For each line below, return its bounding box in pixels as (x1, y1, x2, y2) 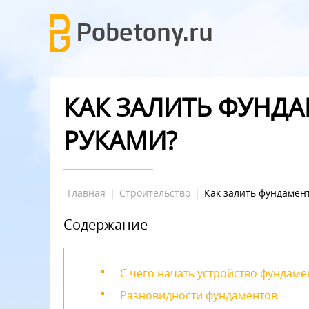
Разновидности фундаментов (120, 288, 277, 303)
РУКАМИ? (63, 123, 177, 157)
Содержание (63, 215, 148, 234)
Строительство (119, 186, 190, 199)
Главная (68, 186, 106, 199)
